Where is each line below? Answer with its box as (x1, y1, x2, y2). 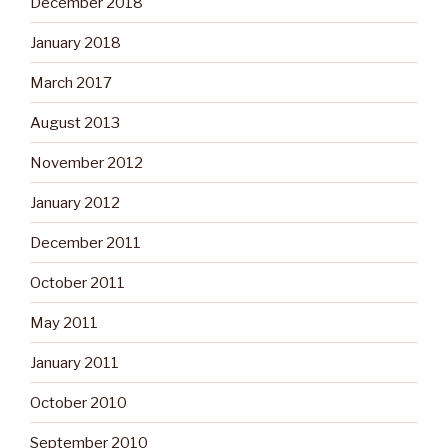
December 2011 (30, 233, 141, 252)
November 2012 (30, 153, 143, 172)
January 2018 (30, 33, 121, 52)
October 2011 (30, 273, 125, 292)
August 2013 (30, 113, 120, 132)
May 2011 (30, 313, 98, 332)
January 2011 (30, 353, 119, 372)
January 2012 (30, 193, 120, 212)
